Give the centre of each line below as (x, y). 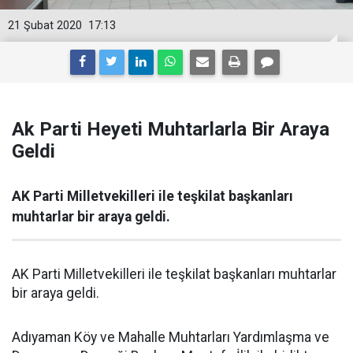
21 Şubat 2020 (45, 26)
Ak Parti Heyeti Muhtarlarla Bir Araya (171, 129)
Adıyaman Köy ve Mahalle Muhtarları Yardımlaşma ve (171, 337)
